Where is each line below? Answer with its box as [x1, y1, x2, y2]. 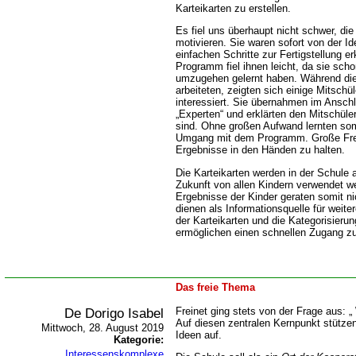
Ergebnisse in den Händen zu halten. [176, 144, 345, 157]
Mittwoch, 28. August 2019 [41, 322, 164, 334]
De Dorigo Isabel [64, 305, 164, 321]
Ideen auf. [176, 329, 222, 341]
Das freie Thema [176, 281, 255, 293]
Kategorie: [114, 334, 164, 346]
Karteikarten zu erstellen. [176, 2, 291, 14]
